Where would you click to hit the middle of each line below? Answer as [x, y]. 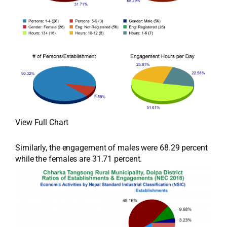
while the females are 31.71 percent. [79, 159]
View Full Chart [42, 122]
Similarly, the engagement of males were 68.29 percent [111, 148]
